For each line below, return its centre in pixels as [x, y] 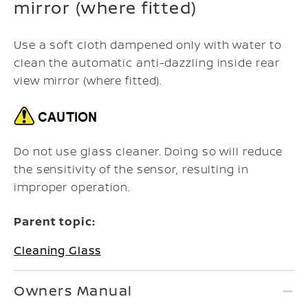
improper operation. [73, 187]
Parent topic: [55, 221]
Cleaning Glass [57, 250]
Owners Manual [73, 290]
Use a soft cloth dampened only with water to [148, 45]
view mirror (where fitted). [88, 80]
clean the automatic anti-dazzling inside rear [147, 63]
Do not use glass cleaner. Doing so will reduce [148, 151]
